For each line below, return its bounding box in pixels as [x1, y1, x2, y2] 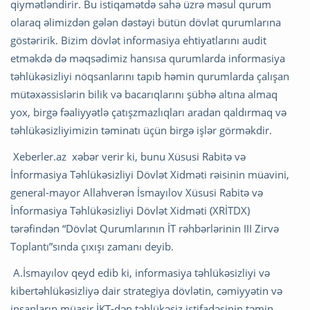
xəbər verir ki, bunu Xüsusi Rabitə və [72, 149, 246, 163]
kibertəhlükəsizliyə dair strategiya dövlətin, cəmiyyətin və [10, 283, 282, 298]
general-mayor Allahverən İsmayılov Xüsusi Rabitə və [10, 185, 263, 199]
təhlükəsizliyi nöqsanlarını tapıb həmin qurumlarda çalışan [10, 69, 289, 83]
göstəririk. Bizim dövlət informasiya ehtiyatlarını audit [10, 33, 266, 47]
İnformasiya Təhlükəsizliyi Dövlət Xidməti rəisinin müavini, [10, 167, 289, 181]
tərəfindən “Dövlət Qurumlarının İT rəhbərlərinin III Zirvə [10, 221, 279, 235]
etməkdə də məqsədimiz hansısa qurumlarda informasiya [10, 51, 285, 65]
